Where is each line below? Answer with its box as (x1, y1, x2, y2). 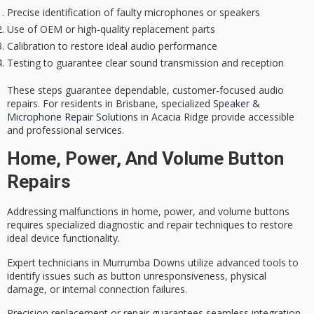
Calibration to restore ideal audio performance (7, 39, 217, 53)
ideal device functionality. (7, 231, 120, 245)
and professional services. (7, 123, 124, 137)
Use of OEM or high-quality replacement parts (7, 22, 215, 36)
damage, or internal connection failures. (7, 282, 187, 296)
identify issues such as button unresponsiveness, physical (7, 268, 266, 282)
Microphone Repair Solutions (7, 109, 138, 123)
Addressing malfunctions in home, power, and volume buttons (7, 205, 289, 219)
